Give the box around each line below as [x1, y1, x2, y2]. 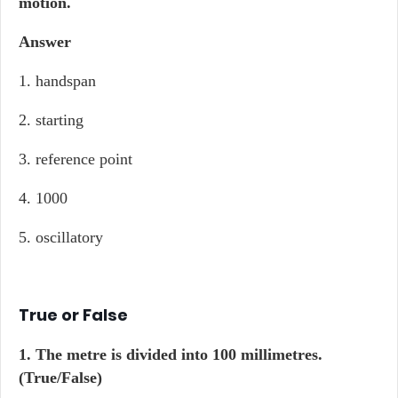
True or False [19, 304, 128, 326]
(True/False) [19, 369, 102, 386]
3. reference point [19, 150, 132, 168]
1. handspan [19, 72, 96, 90]
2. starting [19, 111, 84, 129]
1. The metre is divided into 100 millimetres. [19, 346, 322, 363]
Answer [19, 33, 71, 51]
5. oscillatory [19, 228, 103, 246]
